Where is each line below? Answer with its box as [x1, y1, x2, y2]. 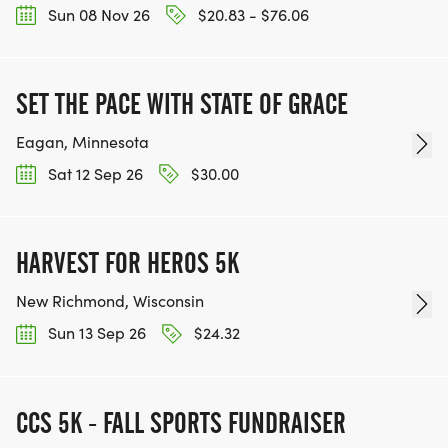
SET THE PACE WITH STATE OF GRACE [16, 87, 348, 122]
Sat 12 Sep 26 [44, 163, 143, 185]
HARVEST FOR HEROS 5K [16, 246, 239, 281]
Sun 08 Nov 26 [44, 3, 150, 25]
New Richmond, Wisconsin [16, 290, 204, 312]
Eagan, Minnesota [16, 131, 149, 153]
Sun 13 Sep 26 [44, 322, 146, 344]
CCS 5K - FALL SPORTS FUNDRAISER [16, 405, 346, 440]
